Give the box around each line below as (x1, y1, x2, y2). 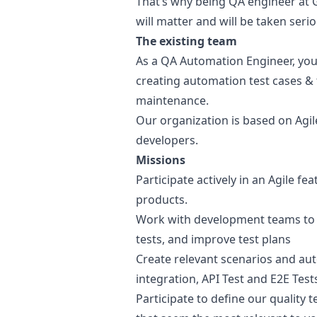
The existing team (136, 33, 237, 49)
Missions (136, 152, 185, 168)
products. (136, 192, 188, 207)
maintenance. (136, 93, 209, 108)
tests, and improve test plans (136, 231, 291, 247)
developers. (136, 132, 198, 148)
